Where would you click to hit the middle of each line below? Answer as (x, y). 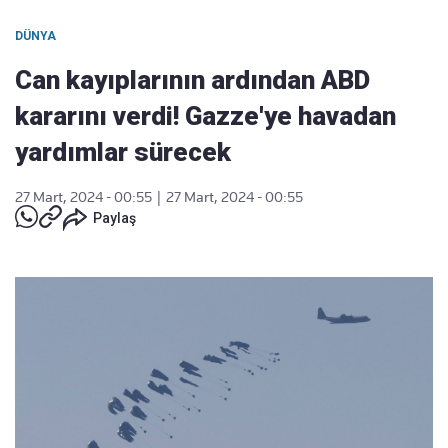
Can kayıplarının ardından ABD (192, 80)
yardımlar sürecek (123, 152)
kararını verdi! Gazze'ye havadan (205, 116)
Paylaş (114, 218)
